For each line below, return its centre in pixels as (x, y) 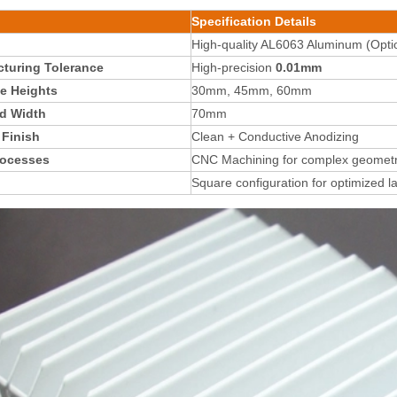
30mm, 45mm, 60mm (252, 90)
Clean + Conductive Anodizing (275, 136)
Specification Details (254, 21)
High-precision (234, 67)
